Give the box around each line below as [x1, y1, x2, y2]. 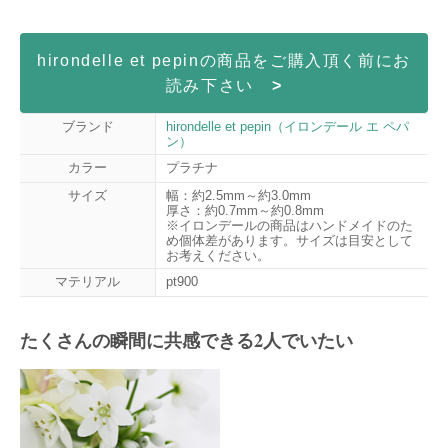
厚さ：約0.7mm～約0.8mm [166, 203, 324, 219]
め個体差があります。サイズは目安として [166, 233, 413, 249]
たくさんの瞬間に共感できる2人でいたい [20, 327, 353, 354]
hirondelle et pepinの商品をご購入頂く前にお [37, 52, 411, 70]
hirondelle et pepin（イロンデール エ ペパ [166, 119, 409, 135]
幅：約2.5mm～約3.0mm [166, 188, 311, 204]
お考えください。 [166, 248, 270, 264]
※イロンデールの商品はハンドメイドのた [166, 218, 413, 234]
